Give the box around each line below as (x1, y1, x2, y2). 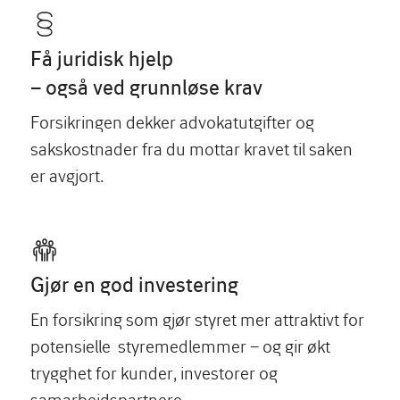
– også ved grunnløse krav (30, 74, 262, 99)
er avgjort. (30, 164, 104, 186)
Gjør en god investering (30, 271, 238, 296)
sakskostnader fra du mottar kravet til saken (30, 137, 353, 159)
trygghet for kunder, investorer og (30, 362, 278, 383)
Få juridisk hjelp (30, 46, 173, 71)
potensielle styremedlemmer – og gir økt (30, 335, 330, 356)
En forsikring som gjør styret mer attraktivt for (30, 308, 364, 329)
